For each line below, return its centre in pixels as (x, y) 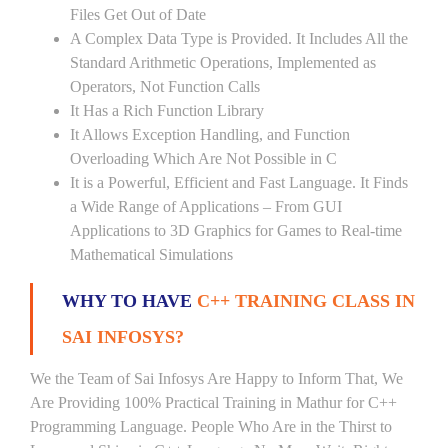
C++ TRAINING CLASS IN (306, 301)
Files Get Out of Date (138, 14)
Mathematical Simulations (151, 254)
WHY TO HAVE (129, 301)
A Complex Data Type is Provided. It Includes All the (239, 38)
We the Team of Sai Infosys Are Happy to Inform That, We (216, 378)
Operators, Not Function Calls (165, 86)
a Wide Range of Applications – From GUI (206, 206)
